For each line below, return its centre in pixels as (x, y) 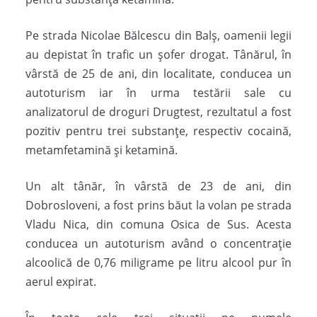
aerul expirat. (61, 282)
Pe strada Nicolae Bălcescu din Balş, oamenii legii (158, 36)
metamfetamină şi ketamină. (102, 150)
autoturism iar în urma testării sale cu (158, 93)
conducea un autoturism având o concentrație (158, 244)
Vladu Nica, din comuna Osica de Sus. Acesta (158, 225)
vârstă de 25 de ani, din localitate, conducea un (158, 74)
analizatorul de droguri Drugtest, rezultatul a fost (158, 112)
